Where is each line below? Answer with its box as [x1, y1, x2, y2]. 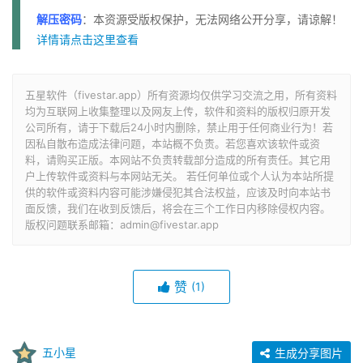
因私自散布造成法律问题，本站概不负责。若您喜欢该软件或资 [25, 136, 320, 150]
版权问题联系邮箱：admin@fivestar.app [25, 217, 219, 231]
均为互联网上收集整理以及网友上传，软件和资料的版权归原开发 [25, 104, 331, 117]
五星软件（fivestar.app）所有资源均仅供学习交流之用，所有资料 [25, 88, 337, 101]
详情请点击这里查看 [36, 32, 139, 46]
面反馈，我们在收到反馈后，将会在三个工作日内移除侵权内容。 [25, 201, 331, 215]
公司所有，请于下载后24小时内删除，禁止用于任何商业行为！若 [25, 120, 333, 134]
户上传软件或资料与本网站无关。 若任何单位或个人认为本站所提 [25, 169, 334, 182]
